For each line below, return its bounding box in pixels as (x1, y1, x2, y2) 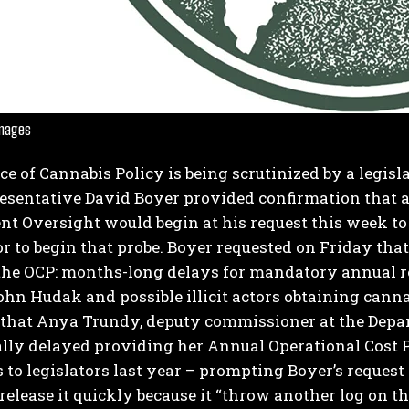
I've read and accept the (27, 217, 166, 235)
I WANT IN (158, 175, 228, 190)
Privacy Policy (166, 217, 249, 235)
